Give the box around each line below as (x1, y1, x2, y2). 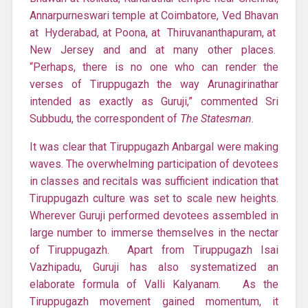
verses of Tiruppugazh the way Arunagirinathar (29, 77, 279, 91)
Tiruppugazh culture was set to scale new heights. (29, 191, 279, 205)
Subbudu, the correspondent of (29, 111, 180, 125)
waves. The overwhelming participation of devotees (29, 157, 279, 170)
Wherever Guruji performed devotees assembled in (29, 208, 279, 222)
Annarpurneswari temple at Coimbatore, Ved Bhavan (29, 8, 279, 22)
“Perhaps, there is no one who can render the (29, 60, 279, 74)
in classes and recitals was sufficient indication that (29, 174, 279, 188)
